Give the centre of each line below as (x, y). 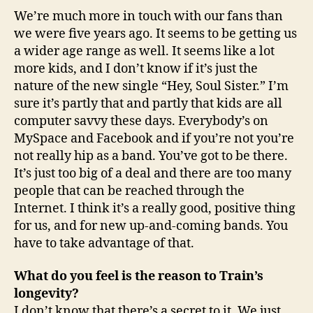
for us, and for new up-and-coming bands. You (151, 226)
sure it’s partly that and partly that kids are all (148, 103)
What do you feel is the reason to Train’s (139, 276)
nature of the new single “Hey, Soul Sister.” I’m (151, 86)
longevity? (46, 294)
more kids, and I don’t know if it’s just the (136, 68)
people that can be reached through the (129, 191)
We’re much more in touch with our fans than (148, 16)
